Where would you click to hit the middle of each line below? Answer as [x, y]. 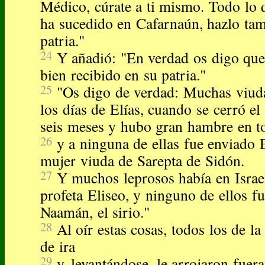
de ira [58, 246]
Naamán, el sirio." [95, 212]
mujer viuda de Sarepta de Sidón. [143, 161]
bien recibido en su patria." [123, 75]
